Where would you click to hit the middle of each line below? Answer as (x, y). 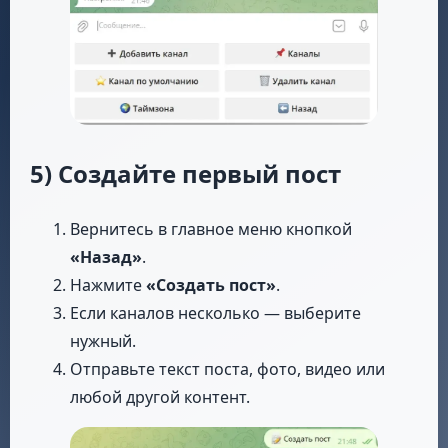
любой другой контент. (160, 397)
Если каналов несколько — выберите (215, 313)
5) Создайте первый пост (185, 174)
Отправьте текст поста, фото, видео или (227, 369)
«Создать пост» (211, 285)
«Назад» (106, 257)
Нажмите (108, 285)
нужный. (103, 341)
